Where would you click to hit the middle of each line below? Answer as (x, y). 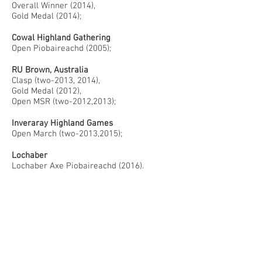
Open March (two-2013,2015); (67, 134)
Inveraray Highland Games (62, 123)
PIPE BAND (32, 225)
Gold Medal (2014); (46, 16)
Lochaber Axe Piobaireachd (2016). (78, 166)
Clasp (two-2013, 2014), (56, 81)
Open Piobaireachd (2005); (61, 49)
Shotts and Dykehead (53, 247)
